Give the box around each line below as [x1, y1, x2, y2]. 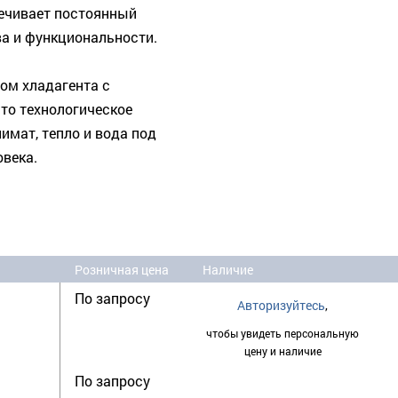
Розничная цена [75, 261, 169, 279]
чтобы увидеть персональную [206, 326, 359, 341]
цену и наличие [243, 344, 322, 359]
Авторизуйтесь [237, 297, 325, 314]
